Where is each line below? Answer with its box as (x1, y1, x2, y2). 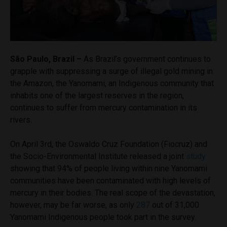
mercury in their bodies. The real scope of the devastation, (10, 187, 215, 198)
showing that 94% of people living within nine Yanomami (10, 163, 207, 173)
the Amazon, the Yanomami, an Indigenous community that (10, 78, 214, 88)
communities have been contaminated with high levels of (10, 175, 211, 185)
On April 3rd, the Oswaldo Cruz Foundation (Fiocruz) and (10, 139, 207, 149)
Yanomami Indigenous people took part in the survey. (10, 212, 196, 222)
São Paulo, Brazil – (10, 54, 82, 64)
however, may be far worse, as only (10, 200, 136, 210)
